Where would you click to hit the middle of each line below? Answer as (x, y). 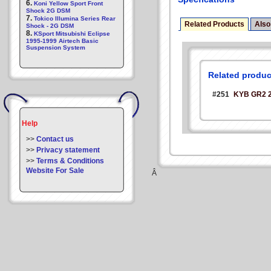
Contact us (55, 139)
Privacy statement (68, 150)
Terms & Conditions (70, 161)
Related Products (214, 24)
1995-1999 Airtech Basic (62, 41)
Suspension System (56, 47)
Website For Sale (55, 171)
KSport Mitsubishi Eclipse (72, 34)
